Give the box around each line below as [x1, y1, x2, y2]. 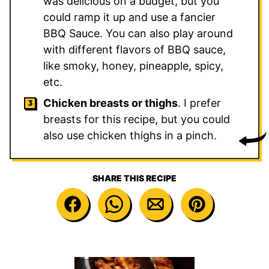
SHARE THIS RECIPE [92, 173, 177, 184]
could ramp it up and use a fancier [43, 11, 216, 24]
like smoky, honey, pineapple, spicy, [43, 59, 223, 73]
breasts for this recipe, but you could [43, 113, 230, 126]
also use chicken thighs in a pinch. [43, 129, 217, 142]
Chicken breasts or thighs [43, 97, 178, 110]
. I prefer [178, 97, 221, 110]
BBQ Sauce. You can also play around [43, 27, 233, 40]
